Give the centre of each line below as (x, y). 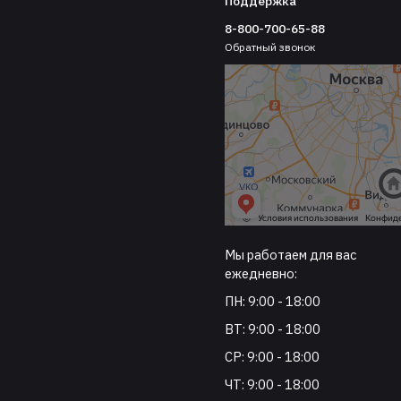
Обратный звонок (271, 47)
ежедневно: (261, 273)
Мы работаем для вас (291, 254)
